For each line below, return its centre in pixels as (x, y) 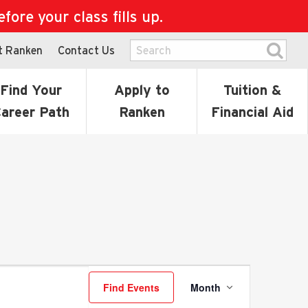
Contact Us (86, 50)
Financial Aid (252, 112)
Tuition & (252, 90)
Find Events (131, 287)
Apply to (142, 90)
